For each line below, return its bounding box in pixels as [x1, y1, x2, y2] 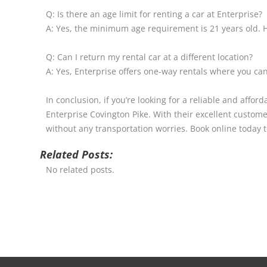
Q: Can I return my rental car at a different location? [46, 51, 253, 63]
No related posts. [46, 164, 115, 176]
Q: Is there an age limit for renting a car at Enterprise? [46, 8, 263, 20]
